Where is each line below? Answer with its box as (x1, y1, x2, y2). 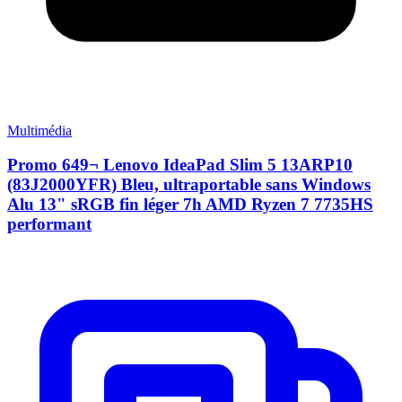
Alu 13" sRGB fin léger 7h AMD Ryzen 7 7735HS (7, 195, 373, 214)
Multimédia (7, 122, 72, 138)
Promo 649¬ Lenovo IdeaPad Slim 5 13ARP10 (7, 155, 353, 175)
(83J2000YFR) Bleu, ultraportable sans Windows (7, 175, 371, 195)
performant (7, 214, 92, 234)
